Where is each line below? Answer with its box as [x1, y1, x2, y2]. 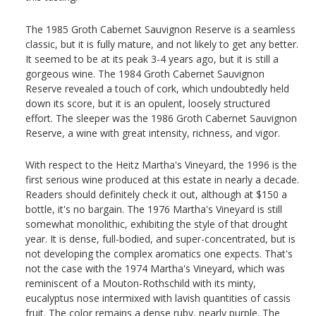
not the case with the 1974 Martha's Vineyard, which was [25, 262, 285, 276]
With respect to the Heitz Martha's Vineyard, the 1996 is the [25, 158, 297, 172]
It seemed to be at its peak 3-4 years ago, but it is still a [25, 51, 279, 66]
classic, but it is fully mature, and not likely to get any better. [25, 37, 298, 51]
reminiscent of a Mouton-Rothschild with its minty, [25, 276, 256, 291]
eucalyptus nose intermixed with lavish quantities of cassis [25, 291, 291, 305]
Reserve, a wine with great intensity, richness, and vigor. [25, 126, 280, 140]
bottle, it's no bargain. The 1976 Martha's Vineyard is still [25, 202, 282, 217]
